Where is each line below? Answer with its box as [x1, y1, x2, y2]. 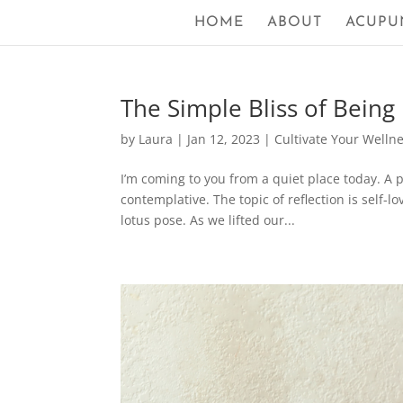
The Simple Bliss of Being [121, 92, 396, 124]
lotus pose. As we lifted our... [121, 211, 296, 228]
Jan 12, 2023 [187, 130, 261, 148]
